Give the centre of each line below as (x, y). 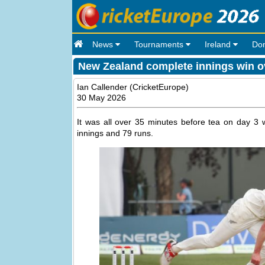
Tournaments (160, 44)
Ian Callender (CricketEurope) (133, 87)
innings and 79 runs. (117, 133)
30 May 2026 (101, 98)
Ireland (219, 44)
